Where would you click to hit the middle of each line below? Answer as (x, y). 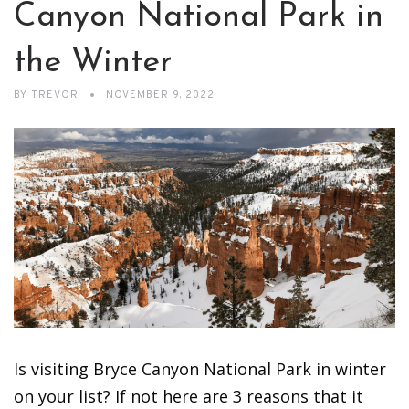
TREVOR (55, 95)
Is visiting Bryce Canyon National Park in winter (200, 368)
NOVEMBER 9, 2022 (160, 95)
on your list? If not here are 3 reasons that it (189, 396)
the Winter (93, 63)
